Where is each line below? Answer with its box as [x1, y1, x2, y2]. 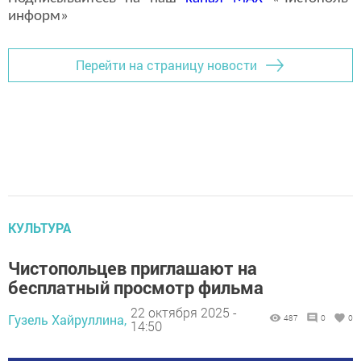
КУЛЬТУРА [8, 218, 71, 236]
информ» [8, 8, 68, 24]
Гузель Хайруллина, [8, 310, 127, 328]
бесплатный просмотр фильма [8, 275, 263, 299]
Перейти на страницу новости [76, 56, 257, 74]
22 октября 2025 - [131, 304, 237, 322]
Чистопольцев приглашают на [8, 255, 257, 280]
